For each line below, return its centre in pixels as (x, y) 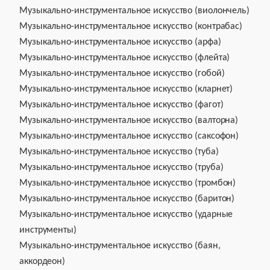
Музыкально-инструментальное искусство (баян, (120, 246)
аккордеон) (42, 262)
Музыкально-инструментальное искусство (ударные (126, 215)
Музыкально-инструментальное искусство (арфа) (120, 42)
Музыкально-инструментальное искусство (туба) (119, 152)
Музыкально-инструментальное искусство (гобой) (122, 74)
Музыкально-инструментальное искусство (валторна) (129, 121)
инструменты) (48, 230)
